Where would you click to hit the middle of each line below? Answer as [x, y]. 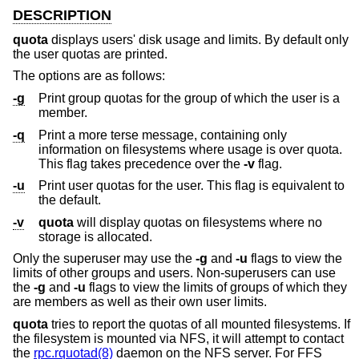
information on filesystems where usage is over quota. [114, 149]
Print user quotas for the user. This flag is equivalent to [192, 186]
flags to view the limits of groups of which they [216, 288]
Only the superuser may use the [104, 259]
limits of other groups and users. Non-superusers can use [174, 273]
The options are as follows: [89, 76]
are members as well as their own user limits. [140, 302]
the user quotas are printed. [90, 54]
